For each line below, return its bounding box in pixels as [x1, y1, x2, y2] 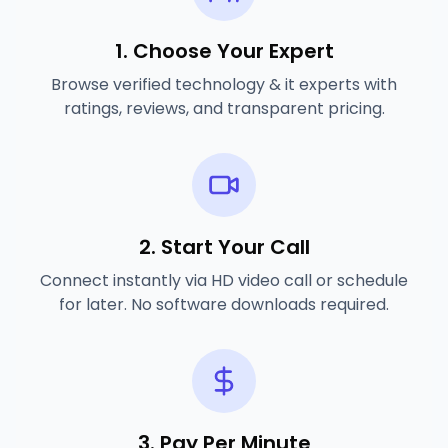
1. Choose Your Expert [114, 37, 334, 65]
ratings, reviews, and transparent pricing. [63, 97, 385, 120]
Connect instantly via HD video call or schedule [40, 269, 408, 292]
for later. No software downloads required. [59, 293, 389, 316]
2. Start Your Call [138, 233, 310, 261]
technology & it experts [175, 73, 360, 96]
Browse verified [51, 73, 175, 96]
